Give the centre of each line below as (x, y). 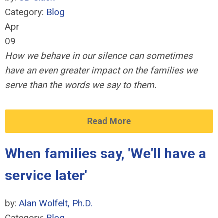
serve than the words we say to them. (81, 85)
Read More (109, 121)
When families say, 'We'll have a (106, 154)
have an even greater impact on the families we (101, 70)
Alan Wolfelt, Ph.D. (56, 203)
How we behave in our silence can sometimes (99, 56)
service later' (46, 175)
